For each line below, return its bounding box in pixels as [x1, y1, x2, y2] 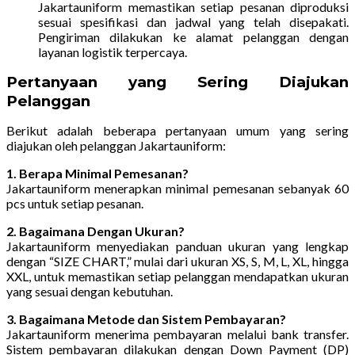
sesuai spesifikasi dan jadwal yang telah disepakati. [38, 14, 349, 30]
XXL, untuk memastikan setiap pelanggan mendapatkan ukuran [6, 269, 349, 284]
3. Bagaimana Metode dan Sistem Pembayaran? [6, 311, 286, 327]
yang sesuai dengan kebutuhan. [6, 284, 173, 300]
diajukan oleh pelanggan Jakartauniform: [6, 138, 226, 154]
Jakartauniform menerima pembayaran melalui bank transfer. [6, 326, 349, 342]
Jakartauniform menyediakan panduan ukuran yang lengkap [6, 239, 349, 254]
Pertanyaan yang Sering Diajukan [6, 73, 349, 92]
